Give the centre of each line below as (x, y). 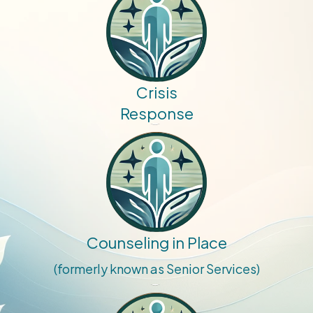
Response (156, 113)
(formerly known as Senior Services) (156, 269)
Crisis (156, 92)
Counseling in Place (156, 243)
